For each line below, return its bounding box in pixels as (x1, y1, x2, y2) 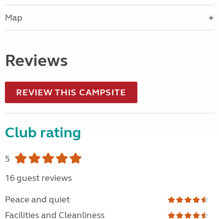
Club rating (5, 124, 81, 142)
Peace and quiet (5, 194, 70, 205)
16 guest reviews (5, 173, 72, 184)
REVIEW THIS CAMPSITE (16, 87, 126, 98)
